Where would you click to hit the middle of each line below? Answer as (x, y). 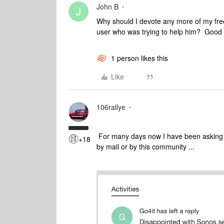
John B (107, 6)
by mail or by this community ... (145, 146)
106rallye (111, 107)
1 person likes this (139, 58)
